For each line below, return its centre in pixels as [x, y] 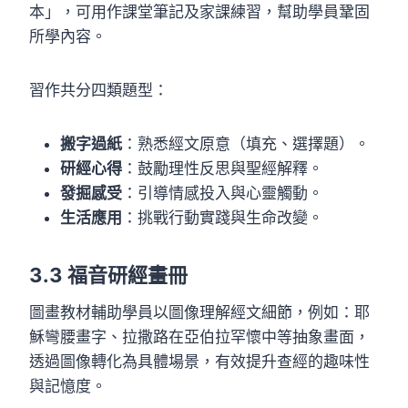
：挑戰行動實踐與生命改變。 [223, 217]
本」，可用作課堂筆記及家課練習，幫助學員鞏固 [199, 11]
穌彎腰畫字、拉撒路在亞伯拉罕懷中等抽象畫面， [199, 337]
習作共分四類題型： [99, 90]
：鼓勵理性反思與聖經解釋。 [223, 168]
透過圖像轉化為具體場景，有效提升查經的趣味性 [199, 361]
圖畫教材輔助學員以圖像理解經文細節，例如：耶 [199, 312]
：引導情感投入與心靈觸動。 [223, 193]
